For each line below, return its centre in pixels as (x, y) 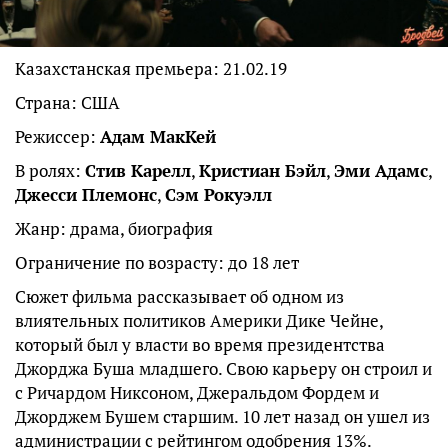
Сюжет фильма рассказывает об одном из (179, 297)
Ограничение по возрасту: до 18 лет (157, 263)
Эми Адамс (381, 171)
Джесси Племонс (86, 195)
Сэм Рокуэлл (218, 195)
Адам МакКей (158, 137)
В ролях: (50, 171)
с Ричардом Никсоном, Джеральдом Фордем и (197, 393)
